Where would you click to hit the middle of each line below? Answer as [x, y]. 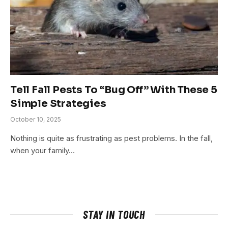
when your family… [42, 150]
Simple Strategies [58, 103]
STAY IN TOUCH [114, 214]
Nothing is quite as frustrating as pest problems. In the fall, [111, 138]
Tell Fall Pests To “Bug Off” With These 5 [114, 90]
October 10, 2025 [36, 119]
